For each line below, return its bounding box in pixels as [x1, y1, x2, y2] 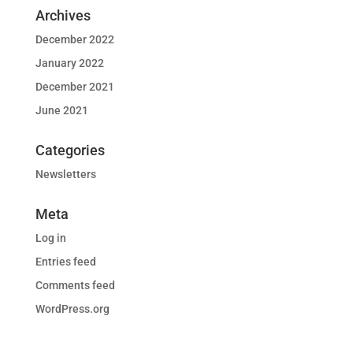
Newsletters [35, 168, 96, 181]
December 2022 [35, 33, 114, 46]
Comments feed [35, 279, 115, 292]
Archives [35, 7, 91, 24]
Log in [35, 232, 66, 245]
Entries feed [35, 255, 96, 269]
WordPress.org [35, 303, 110, 316]
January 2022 [35, 57, 104, 70]
